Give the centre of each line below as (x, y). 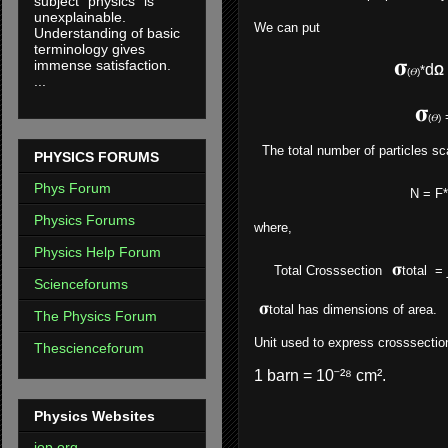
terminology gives (89, 49)
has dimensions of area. (365, 310)
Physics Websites (94, 416)
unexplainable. (80, 17)
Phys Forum (72, 187)
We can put (287, 28)
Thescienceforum (89, 347)
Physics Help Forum (97, 251)
